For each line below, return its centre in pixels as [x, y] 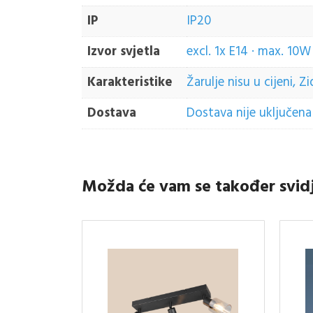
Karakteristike [130, 83]
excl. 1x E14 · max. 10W [249, 52]
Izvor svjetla [124, 52]
